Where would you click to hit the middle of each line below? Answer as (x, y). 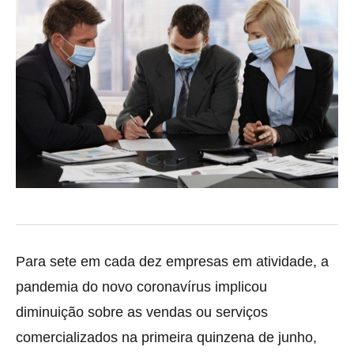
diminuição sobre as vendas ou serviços (142, 312)
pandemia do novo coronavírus (113, 286)
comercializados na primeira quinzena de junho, (166, 337)
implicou (239, 286)
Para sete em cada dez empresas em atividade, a (172, 261)
